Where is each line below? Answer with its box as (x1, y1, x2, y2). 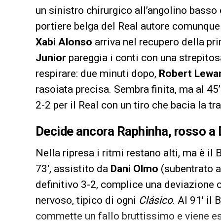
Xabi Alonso (36, 36, 92, 48)
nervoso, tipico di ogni (36, 194, 139, 206)
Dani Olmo (110, 162, 158, 175)
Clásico (139, 194, 173, 206)
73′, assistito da (36, 162, 110, 175)
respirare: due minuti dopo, (36, 67, 159, 79)
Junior (36, 51, 66, 64)
